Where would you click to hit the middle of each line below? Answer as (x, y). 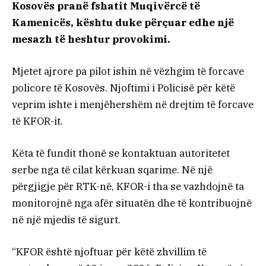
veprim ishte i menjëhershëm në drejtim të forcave (133, 105)
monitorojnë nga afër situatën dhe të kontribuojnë (132, 203)
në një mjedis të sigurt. (66, 220)
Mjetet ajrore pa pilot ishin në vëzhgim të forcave (128, 72)
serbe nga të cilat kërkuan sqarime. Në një (112, 170)
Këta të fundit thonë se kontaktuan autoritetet (121, 153)
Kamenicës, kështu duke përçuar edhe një (123, 22)
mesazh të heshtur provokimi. (91, 39)
